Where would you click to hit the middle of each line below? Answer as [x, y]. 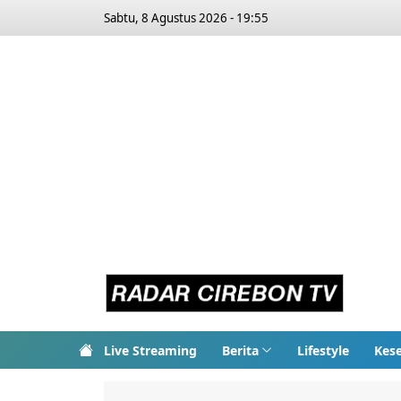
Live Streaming [150, 350]
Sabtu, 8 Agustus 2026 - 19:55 [186, 18]
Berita [240, 350]
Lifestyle [323, 350]
